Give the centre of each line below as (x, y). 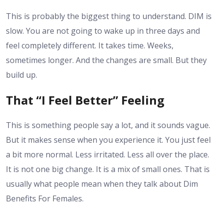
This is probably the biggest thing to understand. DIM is (109, 16)
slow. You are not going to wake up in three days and (103, 31)
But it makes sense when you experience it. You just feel (108, 140)
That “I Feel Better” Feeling (85, 100)
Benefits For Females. (45, 198)
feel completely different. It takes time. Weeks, (90, 46)
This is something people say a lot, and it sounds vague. (108, 125)
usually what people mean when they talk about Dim (102, 184)
